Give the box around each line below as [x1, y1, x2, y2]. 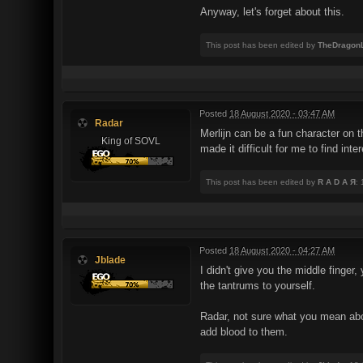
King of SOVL [100, 135, 160, 146]
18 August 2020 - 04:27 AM [229, 246, 335, 255]
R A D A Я [318, 177, 356, 186]
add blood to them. [200, 326, 288, 338]
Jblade [95, 254, 126, 265]
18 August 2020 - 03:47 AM [229, 109, 335, 118]
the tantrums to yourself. [200, 280, 315, 292]
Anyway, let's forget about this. [200, 6, 344, 18]
